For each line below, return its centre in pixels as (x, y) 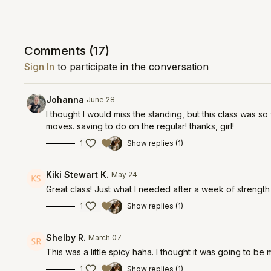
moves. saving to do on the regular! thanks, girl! (140, 126)
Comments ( (59, 51)
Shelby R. (66, 237)
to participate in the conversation (132, 67)
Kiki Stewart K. (78, 175)
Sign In (40, 67)
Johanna (65, 100)
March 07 (105, 237)
